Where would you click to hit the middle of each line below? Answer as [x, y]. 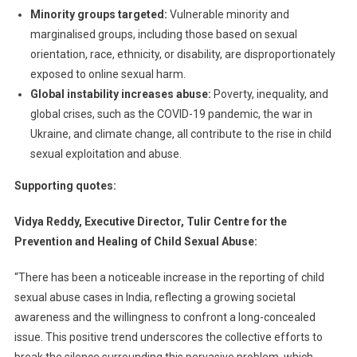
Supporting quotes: [65, 186]
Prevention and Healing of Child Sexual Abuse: [135, 242]
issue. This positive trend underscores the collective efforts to [168, 337]
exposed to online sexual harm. [108, 75]
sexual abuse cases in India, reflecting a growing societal [155, 298]
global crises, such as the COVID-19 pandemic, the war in [171, 114]
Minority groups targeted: [98, 15]
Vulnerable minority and [228, 15]
